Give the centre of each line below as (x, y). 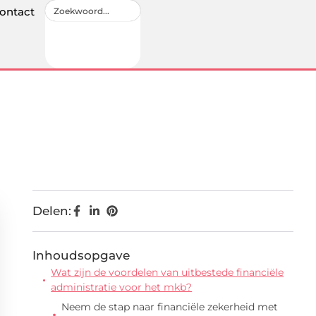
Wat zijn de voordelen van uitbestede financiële (168, 272)
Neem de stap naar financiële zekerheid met (169, 307)
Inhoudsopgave (81, 255)
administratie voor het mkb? (122, 287)
